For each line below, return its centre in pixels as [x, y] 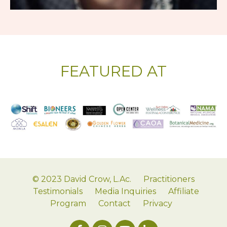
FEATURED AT [113, 71]
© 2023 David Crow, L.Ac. [82, 179]
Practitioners [169, 179]
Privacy [157, 203]
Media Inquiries [125, 191]
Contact [114, 203]
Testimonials [58, 191]
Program [68, 203]
